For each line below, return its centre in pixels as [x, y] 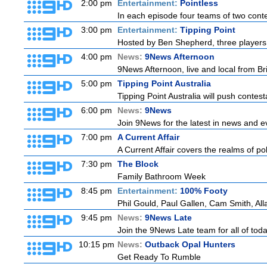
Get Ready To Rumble [159, 257]
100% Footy [204, 191]
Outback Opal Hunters [190, 244]
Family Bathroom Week [162, 176]
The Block [138, 164]
